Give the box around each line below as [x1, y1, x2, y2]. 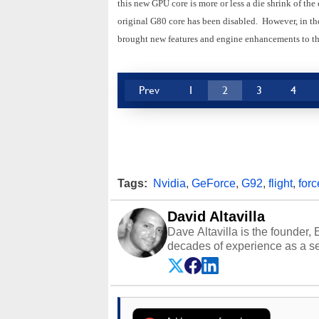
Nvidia [153, 177, 186, 190]
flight [268, 177, 293, 190]
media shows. [167, 283, 240, 296]
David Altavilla [167, 209, 265, 225]
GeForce [192, 177, 236, 190]
